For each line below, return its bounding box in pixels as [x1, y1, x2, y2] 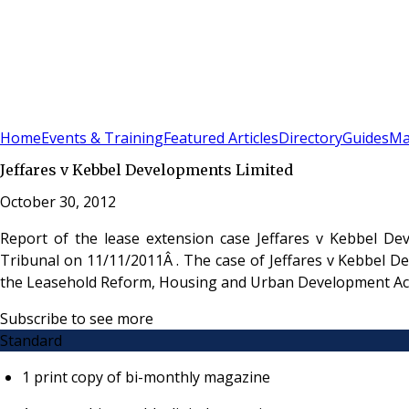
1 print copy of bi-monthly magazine [22, 366, 270, 387]
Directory [278, 128, 342, 149]
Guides [342, 128, 389, 149]
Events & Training [41, 128, 163, 149]
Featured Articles [163, 128, 278, 149]
